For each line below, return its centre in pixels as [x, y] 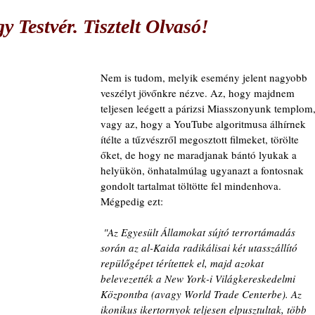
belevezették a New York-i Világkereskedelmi [199, 278]
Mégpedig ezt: [132, 201]
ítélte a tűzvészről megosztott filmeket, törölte [201, 139]
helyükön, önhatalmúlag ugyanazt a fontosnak [204, 170]
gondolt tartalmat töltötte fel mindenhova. [192, 186]
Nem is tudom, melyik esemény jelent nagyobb [205, 77]
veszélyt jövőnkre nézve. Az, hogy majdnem [199, 93]
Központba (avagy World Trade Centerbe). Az [202, 294]
